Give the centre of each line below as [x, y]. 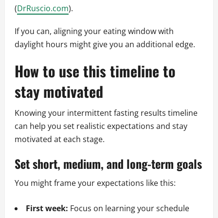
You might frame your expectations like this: [95, 183]
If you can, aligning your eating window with [94, 31]
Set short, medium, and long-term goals [108, 164]
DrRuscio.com [43, 9]
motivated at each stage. [60, 139]
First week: [47, 209]
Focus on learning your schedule [129, 209]
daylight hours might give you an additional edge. [105, 45]
